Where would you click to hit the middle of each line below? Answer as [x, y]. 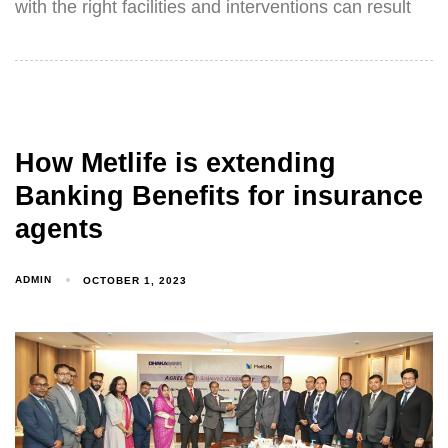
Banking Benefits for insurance [219, 196]
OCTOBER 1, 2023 [135, 280]
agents [59, 229]
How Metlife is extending [175, 163]
